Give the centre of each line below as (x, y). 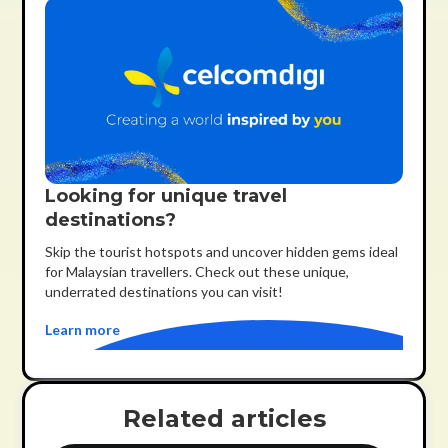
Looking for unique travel (166, 196)
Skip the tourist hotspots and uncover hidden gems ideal (222, 252)
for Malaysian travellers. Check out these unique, (197, 272)
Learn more (83, 330)
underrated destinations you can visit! (164, 292)
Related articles (224, 419)
